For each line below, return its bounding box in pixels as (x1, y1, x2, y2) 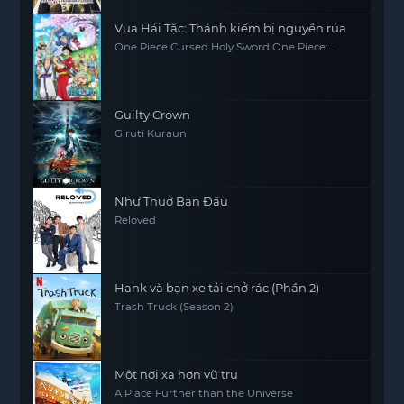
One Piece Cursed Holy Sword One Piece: (115, 41, 328, 53)
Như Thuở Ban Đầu (115, 194, 229, 208)
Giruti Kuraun (115, 127, 188, 140)
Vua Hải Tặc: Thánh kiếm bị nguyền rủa (115, 21, 347, 35)
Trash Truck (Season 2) (115, 300, 234, 313)
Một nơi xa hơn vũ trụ (115, 367, 239, 381)
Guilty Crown (115, 107, 191, 122)
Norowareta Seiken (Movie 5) (115, 52, 265, 65)
